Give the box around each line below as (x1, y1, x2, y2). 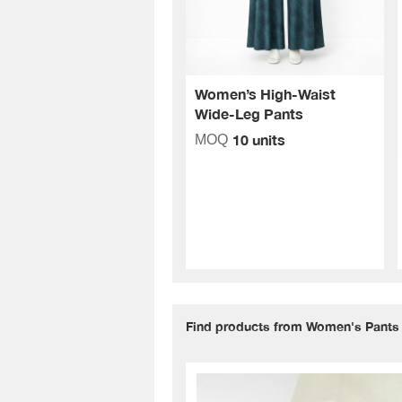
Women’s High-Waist (195, 85, 336, 103)
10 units (232, 131, 285, 149)
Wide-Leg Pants (195, 105, 303, 123)
